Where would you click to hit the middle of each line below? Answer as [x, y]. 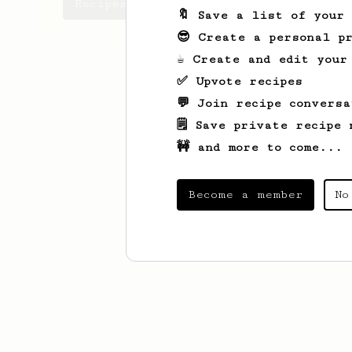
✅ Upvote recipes [240, 81]
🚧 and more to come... [260, 147]
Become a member [246, 194]
